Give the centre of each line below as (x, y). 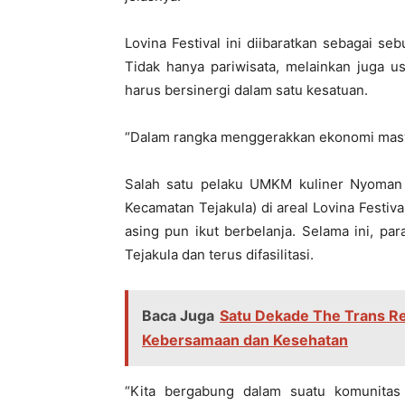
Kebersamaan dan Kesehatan (245, 340)
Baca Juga (178, 316)
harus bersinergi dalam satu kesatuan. (246, 90)
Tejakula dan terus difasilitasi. (219, 255)
